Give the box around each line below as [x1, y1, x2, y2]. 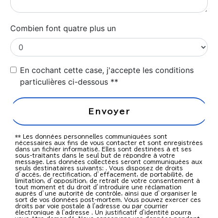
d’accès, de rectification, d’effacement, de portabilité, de [15, 172, 193, 178]
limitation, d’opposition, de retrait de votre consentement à [15, 178, 200, 184]
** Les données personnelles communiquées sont [15, 134, 167, 140]
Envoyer [88, 108, 130, 116]
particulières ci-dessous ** [20, 77, 118, 87]
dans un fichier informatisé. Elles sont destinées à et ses [15, 146, 192, 152]
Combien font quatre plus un [10, 23, 116, 34]
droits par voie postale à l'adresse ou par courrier [15, 203, 168, 209]
